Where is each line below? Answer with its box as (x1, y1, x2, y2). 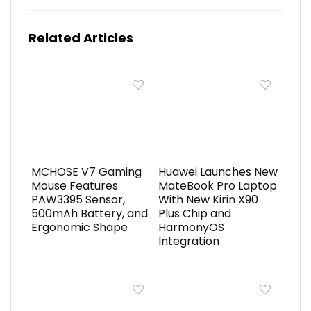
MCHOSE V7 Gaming (31, 164, 142, 180)
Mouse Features (31, 178, 118, 194)
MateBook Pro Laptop (158, 178, 277, 194)
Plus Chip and (158, 205, 231, 222)
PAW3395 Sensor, (31, 192, 125, 208)
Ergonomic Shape (31, 219, 128, 236)
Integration (158, 233, 219, 250)
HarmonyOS (158, 219, 224, 236)
